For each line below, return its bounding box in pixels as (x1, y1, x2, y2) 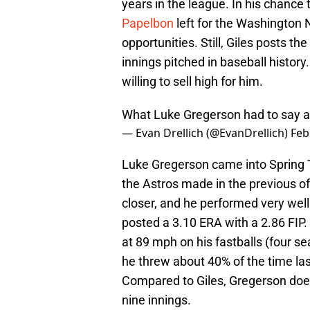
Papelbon (122, 16, 174, 31)
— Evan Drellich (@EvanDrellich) (122, 125, 291, 141)
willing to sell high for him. (122, 74, 263, 89)
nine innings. (122, 293, 191, 308)
